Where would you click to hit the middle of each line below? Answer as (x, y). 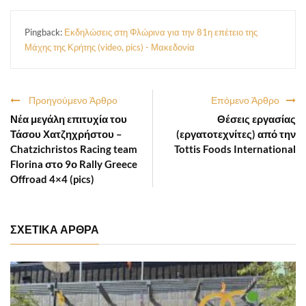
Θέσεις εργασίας (256, 119)
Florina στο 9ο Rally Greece (74, 164)
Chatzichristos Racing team (74, 149)
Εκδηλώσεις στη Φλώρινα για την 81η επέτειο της (161, 32)
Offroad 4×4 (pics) (52, 179)
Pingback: (44, 32)
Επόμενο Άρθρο (245, 100)
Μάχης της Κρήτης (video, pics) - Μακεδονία (110, 47)
